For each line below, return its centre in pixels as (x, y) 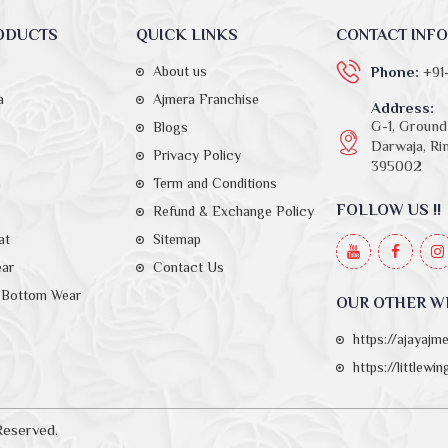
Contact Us (188, 267)
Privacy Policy (197, 155)
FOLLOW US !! (388, 210)
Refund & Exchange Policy (233, 211)
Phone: (397, 72)
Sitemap (177, 239)
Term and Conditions (215, 183)
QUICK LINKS (187, 35)
